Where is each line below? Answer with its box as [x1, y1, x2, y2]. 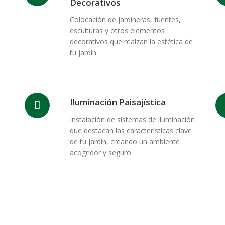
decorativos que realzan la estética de [70, 37, 193, 46]
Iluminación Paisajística [70, 96, 166, 108]
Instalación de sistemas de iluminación [70, 115, 195, 124]
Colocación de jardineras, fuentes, [70, 15, 181, 24]
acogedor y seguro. [70, 148, 133, 157]
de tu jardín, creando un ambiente [70, 137, 180, 146]
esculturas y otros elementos [70, 26, 165, 35]
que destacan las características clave [70, 126, 192, 135]
